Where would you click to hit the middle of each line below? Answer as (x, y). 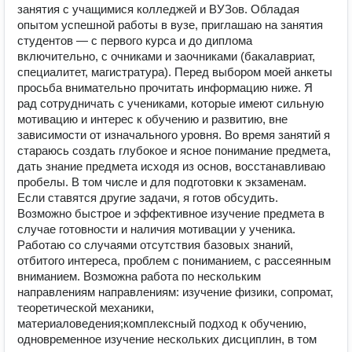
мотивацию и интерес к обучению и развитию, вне (152, 119)
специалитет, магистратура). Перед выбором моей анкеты (175, 72)
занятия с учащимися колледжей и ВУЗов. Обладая (158, 9)
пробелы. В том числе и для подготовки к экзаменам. (162, 182)
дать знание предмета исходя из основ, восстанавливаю (171, 166)
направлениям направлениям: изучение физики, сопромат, (175, 292)
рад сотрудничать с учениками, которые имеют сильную (170, 103)
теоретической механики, (86, 308)
